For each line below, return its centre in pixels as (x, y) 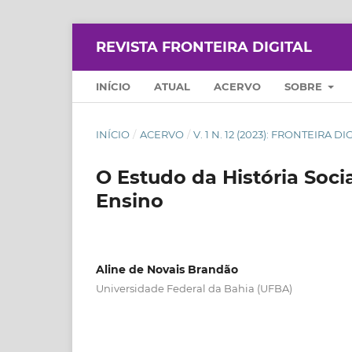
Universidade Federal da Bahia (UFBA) (194, 288)
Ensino (130, 200)
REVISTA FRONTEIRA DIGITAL (204, 47)
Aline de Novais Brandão (167, 269)
